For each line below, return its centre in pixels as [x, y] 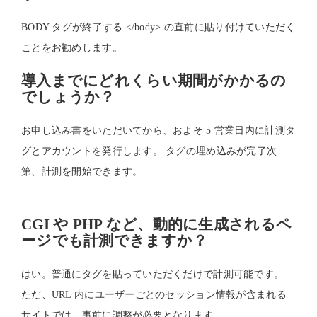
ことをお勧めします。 [72, 48]
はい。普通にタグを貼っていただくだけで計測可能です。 [153, 274]
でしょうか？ [68, 97]
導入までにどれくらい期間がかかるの [154, 81]
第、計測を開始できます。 [82, 172]
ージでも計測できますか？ [115, 241]
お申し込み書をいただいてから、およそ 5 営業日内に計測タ [158, 131]
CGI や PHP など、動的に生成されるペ [157, 224]
